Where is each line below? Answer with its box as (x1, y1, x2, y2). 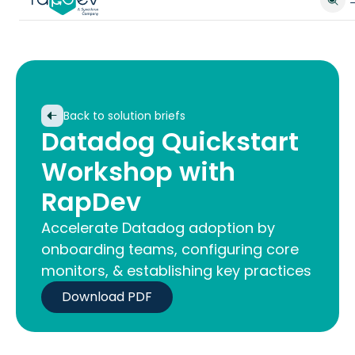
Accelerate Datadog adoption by (41, 218, 275, 238)
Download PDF (62, 288, 152, 306)
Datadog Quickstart (41, 124, 299, 159)
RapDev (41, 184, 141, 219)
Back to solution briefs (63, 107, 185, 124)
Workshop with (41, 154, 235, 189)
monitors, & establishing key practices (41, 261, 311, 281)
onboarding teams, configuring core (41, 239, 299, 259)
